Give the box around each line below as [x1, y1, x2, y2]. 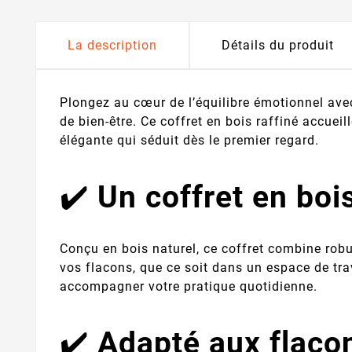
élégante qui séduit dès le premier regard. [60, 132, 319, 148]
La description [68, 37, 157, 53]
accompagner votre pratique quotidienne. [60, 278, 317, 294]
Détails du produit [222, 37, 334, 53]
